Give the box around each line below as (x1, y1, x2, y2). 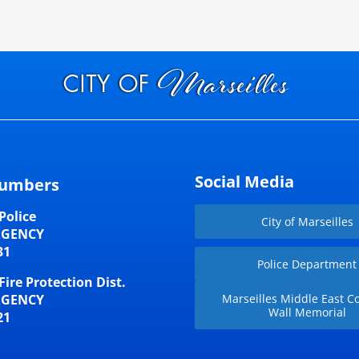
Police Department (257, 256, 357, 272)
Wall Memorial (268, 305, 346, 321)
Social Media (195, 171, 295, 193)
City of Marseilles (260, 214, 353, 230)
